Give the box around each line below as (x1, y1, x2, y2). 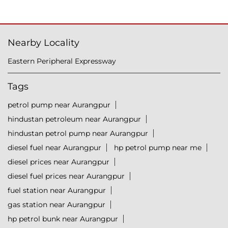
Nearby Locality (8, 37, 79, 49)
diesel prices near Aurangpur (8, 157, 109, 167)
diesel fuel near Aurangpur (8, 143, 101, 153)
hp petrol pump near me (114, 143, 202, 153)
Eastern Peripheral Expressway (8, 56, 116, 66)
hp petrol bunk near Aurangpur (8, 214, 118, 224)
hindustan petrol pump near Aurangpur (8, 129, 148, 138)
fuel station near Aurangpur (8, 186, 106, 195)
